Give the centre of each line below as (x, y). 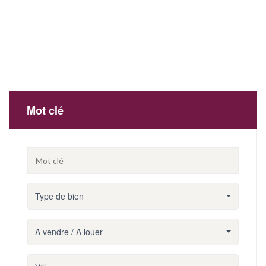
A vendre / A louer (69, 232)
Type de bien (59, 196)
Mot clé (45, 110)
